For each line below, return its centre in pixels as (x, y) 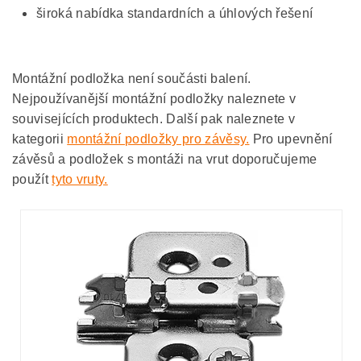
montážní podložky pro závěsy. (158, 139)
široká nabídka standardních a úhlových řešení (175, 13)
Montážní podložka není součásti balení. (132, 79)
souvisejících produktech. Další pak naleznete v (154, 119)
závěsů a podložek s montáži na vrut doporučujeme (165, 159)
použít (32, 179)
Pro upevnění (291, 139)
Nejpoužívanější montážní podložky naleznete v (154, 99)
